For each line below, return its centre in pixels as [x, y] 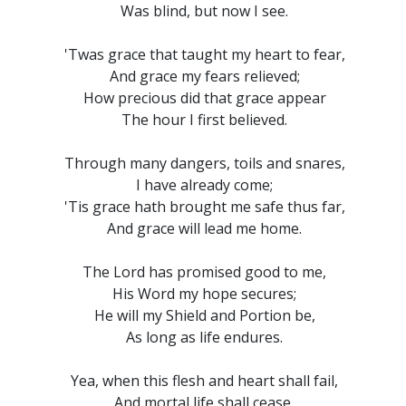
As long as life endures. [205, 337]
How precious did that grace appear [204, 98]
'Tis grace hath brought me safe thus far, [204, 207]
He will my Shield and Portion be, [204, 315]
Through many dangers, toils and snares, [204, 163]
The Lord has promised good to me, [205, 272]
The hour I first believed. [205, 120]
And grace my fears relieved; [204, 76]
